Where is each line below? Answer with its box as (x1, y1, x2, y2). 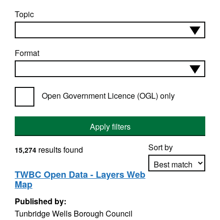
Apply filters (89, 121, 131, 132)
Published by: (15, 195, 66, 207)
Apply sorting (154, 186, 200, 197)
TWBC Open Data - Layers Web (15, 168, 145, 181)
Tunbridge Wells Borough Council (15, 208, 133, 219)
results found (36, 144, 83, 155)
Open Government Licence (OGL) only (42, 90, 175, 101)
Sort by (148, 141, 173, 153)
